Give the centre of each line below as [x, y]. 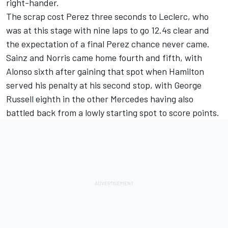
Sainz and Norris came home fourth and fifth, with [104, 57]
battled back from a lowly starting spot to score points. [113, 112]
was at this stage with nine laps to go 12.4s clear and [108, 30]
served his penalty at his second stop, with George [104, 85]
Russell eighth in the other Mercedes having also [100, 98]
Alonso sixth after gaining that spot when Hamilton [105, 71]
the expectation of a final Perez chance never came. [108, 44]
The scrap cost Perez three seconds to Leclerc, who [107, 16]
